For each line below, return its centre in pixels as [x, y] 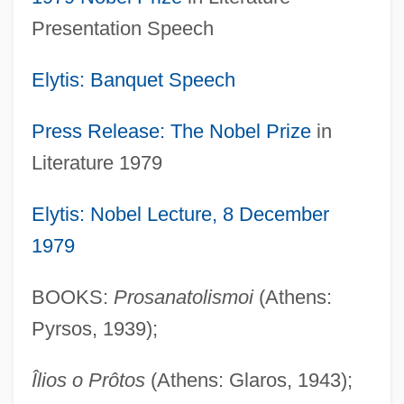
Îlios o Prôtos [88, 380]
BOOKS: [72, 297]
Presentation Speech [122, 28]
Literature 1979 [96, 162]
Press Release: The [120, 131]
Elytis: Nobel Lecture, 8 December [180, 214]
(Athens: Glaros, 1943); [248, 380]
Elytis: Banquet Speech [133, 79]
